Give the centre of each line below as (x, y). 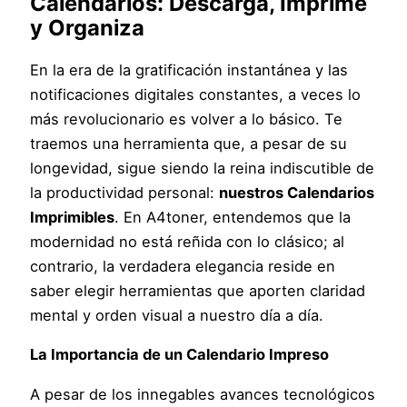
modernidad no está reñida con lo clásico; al (188, 241)
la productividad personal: (125, 192)
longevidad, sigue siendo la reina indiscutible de (203, 168)
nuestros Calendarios (297, 192)
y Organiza (88, 28)
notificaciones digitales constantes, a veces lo (196, 94)
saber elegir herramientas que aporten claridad (198, 290)
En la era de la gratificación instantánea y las (189, 69)
